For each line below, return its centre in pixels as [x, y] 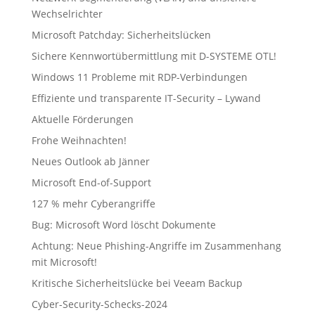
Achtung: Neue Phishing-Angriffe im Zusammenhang [156, 246]
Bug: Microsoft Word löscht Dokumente [123, 225]
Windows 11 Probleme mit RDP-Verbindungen [139, 77]
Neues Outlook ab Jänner [90, 161]
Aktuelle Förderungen [82, 119]
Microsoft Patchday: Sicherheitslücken [121, 35]
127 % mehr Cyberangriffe [93, 204]
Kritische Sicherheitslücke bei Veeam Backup [137, 283]
